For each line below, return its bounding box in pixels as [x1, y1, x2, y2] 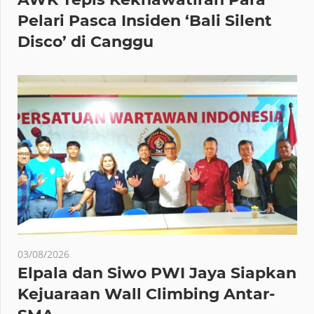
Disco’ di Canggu [18, 32, 158, 51]
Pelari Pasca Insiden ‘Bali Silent [18, 11, 272, 30]
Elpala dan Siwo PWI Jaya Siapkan [18, 263, 296, 282]
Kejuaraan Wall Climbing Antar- [18, 284, 275, 303]
